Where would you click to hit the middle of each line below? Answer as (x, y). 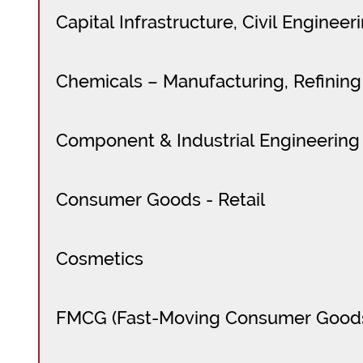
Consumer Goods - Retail (160, 200)
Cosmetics (100, 259)
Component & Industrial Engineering (208, 141)
